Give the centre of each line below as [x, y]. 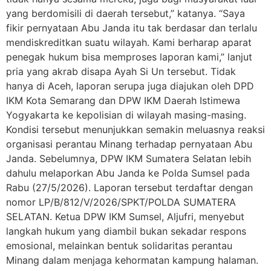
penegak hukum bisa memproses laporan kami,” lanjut [129, 57]
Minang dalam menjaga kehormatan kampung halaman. [132, 260]
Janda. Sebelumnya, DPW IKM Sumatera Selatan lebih [129, 158]
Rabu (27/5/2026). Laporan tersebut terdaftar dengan [129, 188]
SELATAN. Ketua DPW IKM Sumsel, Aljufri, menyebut [125, 217]
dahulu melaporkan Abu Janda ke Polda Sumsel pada [128, 173]
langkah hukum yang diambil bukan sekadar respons [126, 231]
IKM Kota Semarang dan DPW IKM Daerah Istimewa [123, 100]
